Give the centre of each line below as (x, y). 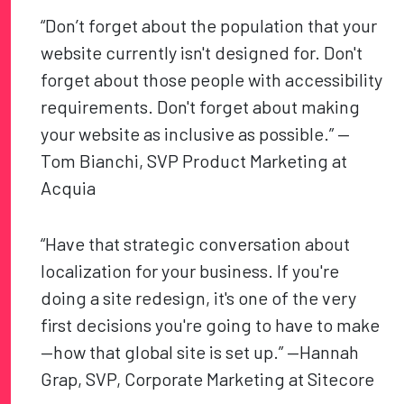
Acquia (69, 188)
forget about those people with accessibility (212, 80)
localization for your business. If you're (190, 271)
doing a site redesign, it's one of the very (199, 298)
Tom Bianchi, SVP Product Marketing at (194, 161)
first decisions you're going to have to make (211, 325)
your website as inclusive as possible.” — (196, 134)
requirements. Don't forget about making (201, 107)
